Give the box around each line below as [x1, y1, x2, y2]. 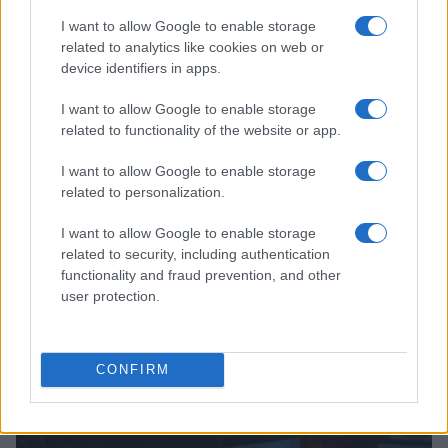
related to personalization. [61, 183, 225, 200]
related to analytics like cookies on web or [61, 38, 324, 55]
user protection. [61, 287, 160, 304]
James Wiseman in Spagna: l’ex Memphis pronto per [16, 203, 407, 225]
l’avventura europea [16, 222, 172, 244]
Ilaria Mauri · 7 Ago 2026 [16, 249, 148, 264]
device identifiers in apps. [61, 59, 221, 76]
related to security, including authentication [61, 245, 330, 262]
